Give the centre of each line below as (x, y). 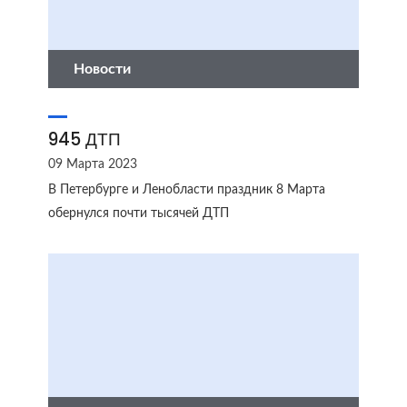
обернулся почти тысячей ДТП (139, 213)
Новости (102, 69)
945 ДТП (84, 139)
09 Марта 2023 (93, 164)
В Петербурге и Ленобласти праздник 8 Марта (187, 190)
